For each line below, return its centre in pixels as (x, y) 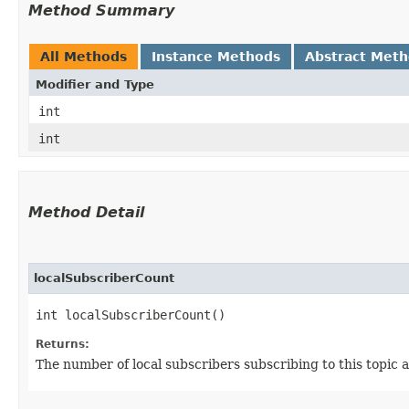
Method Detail (86, 212)
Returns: (63, 344)
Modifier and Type (95, 84)
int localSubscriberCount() (131, 315)
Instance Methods (216, 56)
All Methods (84, 56)
